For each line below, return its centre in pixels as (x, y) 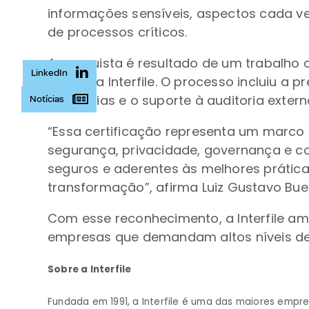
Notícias (47, 99)
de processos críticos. (118, 32)
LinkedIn (49, 73)
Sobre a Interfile (92, 269)
